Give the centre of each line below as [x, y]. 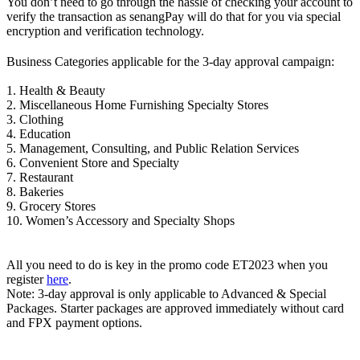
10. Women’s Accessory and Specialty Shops [121, 220]
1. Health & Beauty [56, 90]
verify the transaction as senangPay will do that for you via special [174, 17]
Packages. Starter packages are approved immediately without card [175, 308]
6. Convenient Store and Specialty [93, 162]
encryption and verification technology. [105, 31]
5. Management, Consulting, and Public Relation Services [153, 148]
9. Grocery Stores [51, 206]
